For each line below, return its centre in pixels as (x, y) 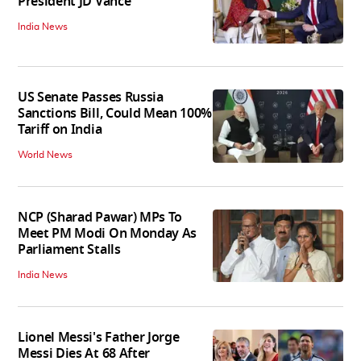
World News (45, 154)
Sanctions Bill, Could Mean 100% (115, 113)
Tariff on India (60, 129)
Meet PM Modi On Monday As (107, 233)
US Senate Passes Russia (91, 97)
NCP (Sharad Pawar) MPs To (100, 217)
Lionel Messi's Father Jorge (99, 337)
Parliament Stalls (69, 249)
